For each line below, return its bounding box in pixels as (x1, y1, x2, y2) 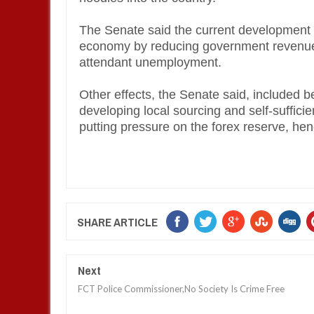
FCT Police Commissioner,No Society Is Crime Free (78, 283, 285, 294)
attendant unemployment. (79, 55, 225, 69)
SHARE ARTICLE (77, 214, 158, 230)
